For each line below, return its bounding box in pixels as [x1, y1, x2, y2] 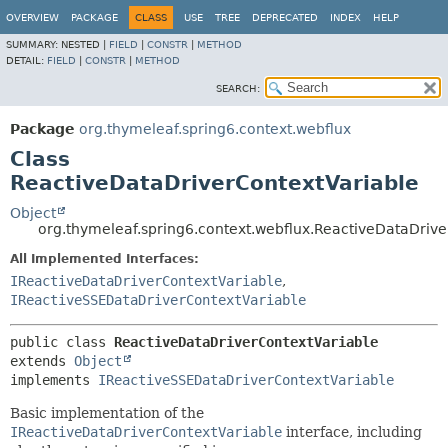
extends [10, 353, 74, 369]
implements [10, 372, 98, 388]
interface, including [282, 424, 422, 440]
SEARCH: [216, 83, 260, 94]
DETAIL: [6, 55, 47, 66]
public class [10, 334, 114, 350]
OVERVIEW [6, 12, 59, 23]
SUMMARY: [6, 39, 61, 50]
